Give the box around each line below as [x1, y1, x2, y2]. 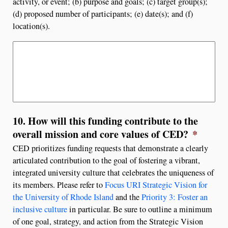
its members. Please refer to [13, 179, 105, 190]
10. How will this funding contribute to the [13, 113, 198, 128]
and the [113, 191, 141, 203]
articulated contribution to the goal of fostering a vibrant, [13, 154, 200, 166]
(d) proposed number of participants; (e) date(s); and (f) [13, 8, 193, 19]
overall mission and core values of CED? [13, 126, 188, 141]
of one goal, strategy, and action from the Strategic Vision [13, 215, 203, 227]
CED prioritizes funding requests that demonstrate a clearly [13, 142, 208, 154]
